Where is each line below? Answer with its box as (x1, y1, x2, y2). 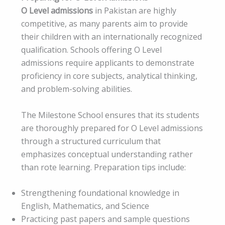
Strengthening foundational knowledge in (21, 187, 179, 199)
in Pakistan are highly (93, 5, 176, 17)
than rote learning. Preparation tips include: (21, 161, 186, 173)
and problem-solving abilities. (21, 83, 132, 95)
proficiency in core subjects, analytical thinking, (21, 70, 197, 82)
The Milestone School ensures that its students (21, 109, 199, 121)
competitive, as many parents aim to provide (21, 18, 188, 30)
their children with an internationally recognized (21, 31, 202, 43)
